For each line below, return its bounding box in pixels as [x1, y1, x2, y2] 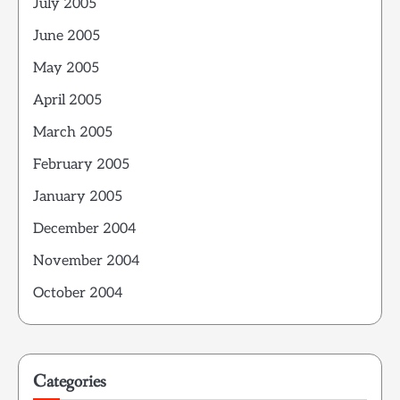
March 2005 [33, 124, 112, 142]
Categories [33, 370, 106, 395]
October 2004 [33, 285, 123, 303]
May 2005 [33, 60, 99, 78]
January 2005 [33, 188, 122, 206]
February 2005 [33, 156, 129, 174]
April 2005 [33, 92, 102, 110]
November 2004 [33, 253, 140, 271]
